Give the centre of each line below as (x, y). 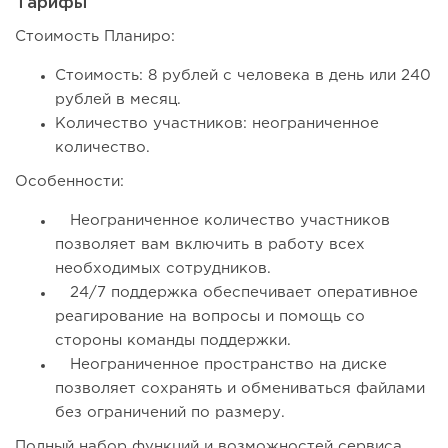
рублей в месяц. (118, 100)
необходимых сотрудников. (163, 269)
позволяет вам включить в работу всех (210, 245)
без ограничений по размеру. (170, 413)
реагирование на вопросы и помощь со (210, 317)
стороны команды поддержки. (173, 341)
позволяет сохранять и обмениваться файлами (240, 389)
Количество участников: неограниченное (217, 124)
